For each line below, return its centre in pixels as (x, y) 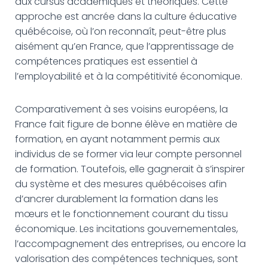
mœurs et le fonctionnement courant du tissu (121, 214)
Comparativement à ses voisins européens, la (121, 109)
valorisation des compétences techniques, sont (127, 259)
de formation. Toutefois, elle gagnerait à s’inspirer (130, 169)
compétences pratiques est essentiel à (106, 61)
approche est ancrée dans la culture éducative (126, 16)
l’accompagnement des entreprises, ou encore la (130, 244)
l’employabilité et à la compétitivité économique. (129, 76)
